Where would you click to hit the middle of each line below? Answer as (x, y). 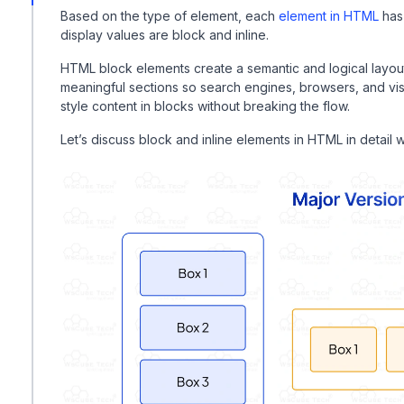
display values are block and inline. (165, 35)
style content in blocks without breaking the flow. (207, 106)
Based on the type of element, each (170, 16)
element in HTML (329, 16)
